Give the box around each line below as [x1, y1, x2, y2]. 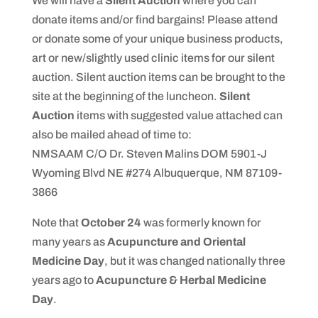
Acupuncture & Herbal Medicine [95, 274, 266, 287]
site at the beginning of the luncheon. [31, 90, 219, 103]
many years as [31, 236, 107, 248]
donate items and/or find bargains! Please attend [31, 13, 278, 26]
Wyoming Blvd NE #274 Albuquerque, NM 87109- [31, 167, 282, 180]
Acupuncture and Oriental [106, 236, 246, 248]
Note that [31, 216, 81, 229]
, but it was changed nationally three [104, 255, 285, 268]
